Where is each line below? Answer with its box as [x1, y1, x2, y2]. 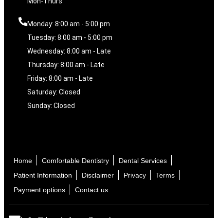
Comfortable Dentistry [42, 157, 109, 165]
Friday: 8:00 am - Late [27, 74, 93, 83]
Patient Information [14, 171, 72, 180]
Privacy [124, 171, 146, 180]
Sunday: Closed [27, 102, 75, 110]
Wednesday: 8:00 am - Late [27, 47, 111, 55]
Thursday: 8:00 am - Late [27, 61, 105, 69]
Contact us [75, 186, 108, 194]
